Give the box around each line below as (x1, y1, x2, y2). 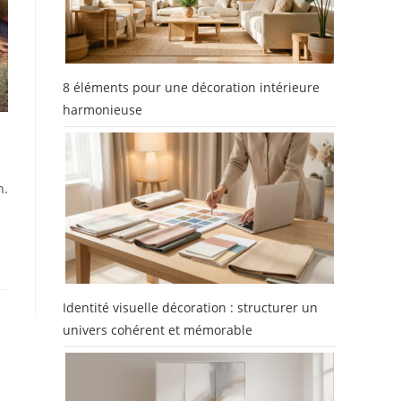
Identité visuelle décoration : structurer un (63, 299, 318, 316)
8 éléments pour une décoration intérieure (63, 79, 320, 96)
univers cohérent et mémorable (63, 321, 252, 338)
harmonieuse (63, 101, 142, 118)
